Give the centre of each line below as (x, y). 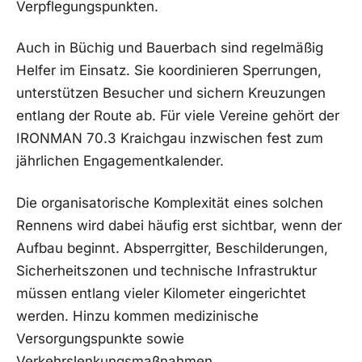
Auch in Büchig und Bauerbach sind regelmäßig (170, 48)
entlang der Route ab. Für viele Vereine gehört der (178, 116)
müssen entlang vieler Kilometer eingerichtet (161, 294)
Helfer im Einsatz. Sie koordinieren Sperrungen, (169, 71)
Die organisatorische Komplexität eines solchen (170, 203)
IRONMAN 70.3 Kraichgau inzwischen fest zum (170, 139)
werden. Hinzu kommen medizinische (137, 316)
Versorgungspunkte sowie (100, 339)
